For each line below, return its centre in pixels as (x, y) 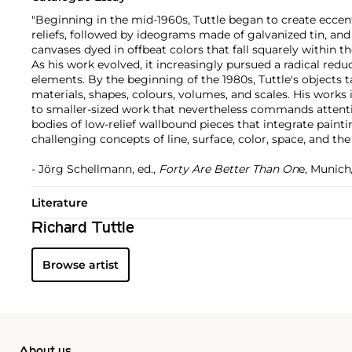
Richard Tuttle (83, 228)
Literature (60, 202)
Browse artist (81, 264)
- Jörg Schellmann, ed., (95, 169)
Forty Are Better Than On (229, 169)
